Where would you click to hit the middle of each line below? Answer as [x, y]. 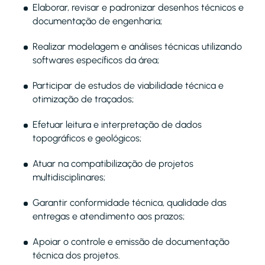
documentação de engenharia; [97, 21]
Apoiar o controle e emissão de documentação [131, 242]
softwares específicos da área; [96, 60]
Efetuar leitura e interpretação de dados [117, 125]
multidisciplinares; [69, 177]
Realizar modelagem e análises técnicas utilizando [137, 46]
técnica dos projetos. [76, 255]
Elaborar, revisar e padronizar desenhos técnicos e [138, 7]
